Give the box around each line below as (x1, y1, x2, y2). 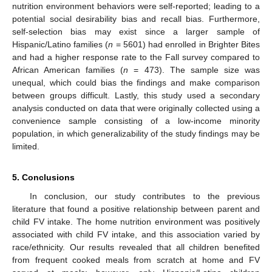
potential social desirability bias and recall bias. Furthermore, (12, 14, 260, 24)
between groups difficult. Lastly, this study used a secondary (12, 90, 260, 101)
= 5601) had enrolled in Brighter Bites (113, 39, 260, 50)
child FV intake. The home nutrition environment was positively (12, 217, 260, 227)
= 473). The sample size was (128, 65, 260, 75)
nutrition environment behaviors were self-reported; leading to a (12, 1, 260, 12)
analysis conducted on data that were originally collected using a (12, 103, 260, 114)
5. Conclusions (12, 172, 75, 183)
